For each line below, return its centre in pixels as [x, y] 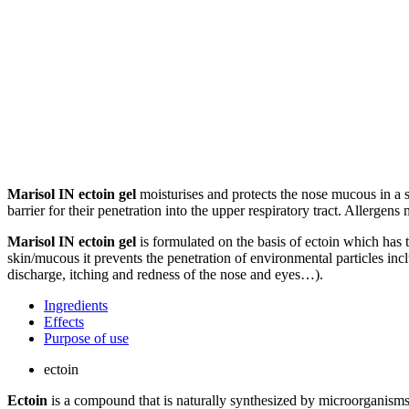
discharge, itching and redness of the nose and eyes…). [165, 274]
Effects [64, 321]
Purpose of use [86, 338]
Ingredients [76, 305]
